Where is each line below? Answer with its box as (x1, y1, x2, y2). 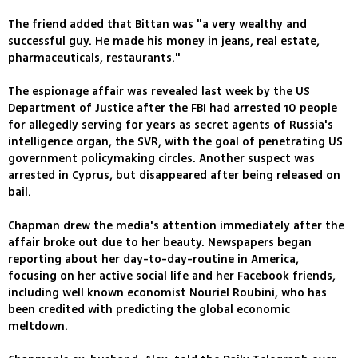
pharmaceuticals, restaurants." (8, 50, 181, 67)
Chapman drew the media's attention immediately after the (8, 217, 344, 235)
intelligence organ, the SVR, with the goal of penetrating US (8, 133, 343, 151)
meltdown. (8, 318, 68, 336)
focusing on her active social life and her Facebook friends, (8, 268, 336, 285)
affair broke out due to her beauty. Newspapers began (8, 234, 312, 252)
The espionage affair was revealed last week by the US (8, 83, 310, 101)
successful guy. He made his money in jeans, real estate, (8, 33, 320, 50)
